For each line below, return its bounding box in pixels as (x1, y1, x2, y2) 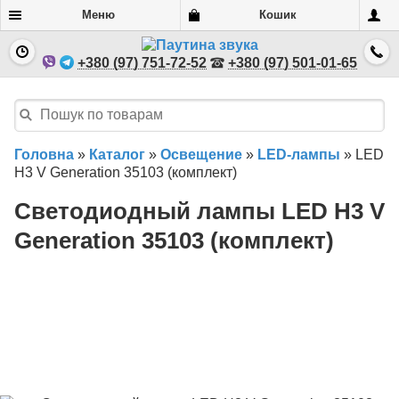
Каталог (89, 146, 145, 162)
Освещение (160, 146, 242, 162)
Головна (14, 146, 74, 162)
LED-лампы (257, 146, 340, 162)
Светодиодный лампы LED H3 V (14, 199, 385, 224)
